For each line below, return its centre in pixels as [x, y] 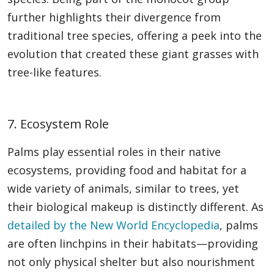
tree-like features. [54, 72]
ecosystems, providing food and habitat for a [127, 170]
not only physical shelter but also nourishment [131, 262]
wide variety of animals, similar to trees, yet [123, 189]
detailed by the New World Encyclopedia [113, 225]
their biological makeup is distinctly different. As [135, 207]
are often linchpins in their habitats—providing [133, 244]
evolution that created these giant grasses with [133, 54]
